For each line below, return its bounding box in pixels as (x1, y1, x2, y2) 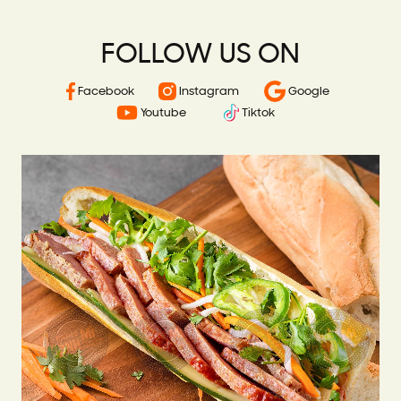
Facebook (75, 85, 134, 98)
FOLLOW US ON (101, 39, 300, 71)
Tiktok (239, 107, 276, 119)
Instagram (175, 85, 239, 98)
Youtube (138, 107, 187, 119)
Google (285, 85, 329, 98)
